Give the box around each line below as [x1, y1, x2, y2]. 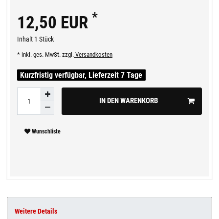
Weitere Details [15, 207, 57, 215]
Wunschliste [32, 128, 61, 135]
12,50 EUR [17, 12, 92, 33]
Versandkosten [74, 50, 112, 58]
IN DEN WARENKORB [99, 96, 158, 106]
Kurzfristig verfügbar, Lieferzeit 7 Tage [20, 70, 143, 80]
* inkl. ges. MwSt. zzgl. [17, 50, 74, 58]
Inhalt [17, 35, 34, 43]
